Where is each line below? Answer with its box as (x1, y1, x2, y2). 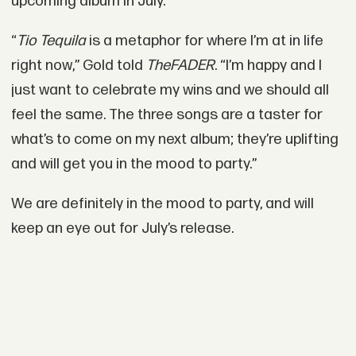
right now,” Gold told (10, 56, 146, 75)
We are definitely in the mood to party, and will (10, 194, 314, 213)
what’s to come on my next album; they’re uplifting (10, 130, 339, 149)
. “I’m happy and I (214, 56, 322, 75)
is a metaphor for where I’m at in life (85, 31, 323, 50)
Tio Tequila (16, 31, 86, 50)
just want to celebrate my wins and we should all (10, 80, 329, 99)
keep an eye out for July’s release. (10, 219, 234, 238)
